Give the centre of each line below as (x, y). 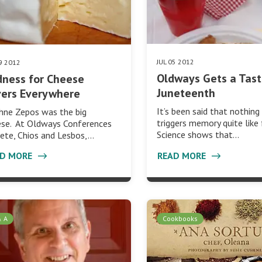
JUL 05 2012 (176, 62)
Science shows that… (198, 135)
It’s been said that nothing (208, 111)
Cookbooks (180, 218)
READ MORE (183, 155)
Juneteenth (186, 93)
